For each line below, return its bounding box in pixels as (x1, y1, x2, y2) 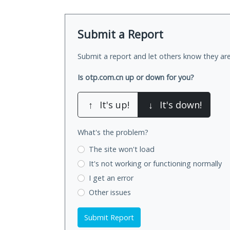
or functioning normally (143, 159, 222, 169)
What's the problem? (78, 127, 148, 138)
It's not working (88, 159, 144, 169)
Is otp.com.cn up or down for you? (78, 72, 194, 83)
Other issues (88, 187, 131, 197)
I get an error (88, 172, 133, 183)
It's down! (160, 99, 202, 111)
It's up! (100, 99, 129, 111)
